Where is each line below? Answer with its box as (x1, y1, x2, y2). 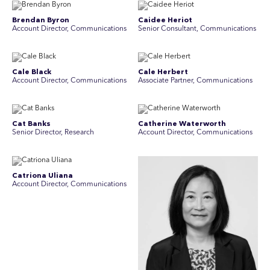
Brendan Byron (12, 17, 69, 24)
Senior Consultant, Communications (138, 25, 256, 33)
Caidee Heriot (138, 17, 192, 24)
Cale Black (12, 69, 51, 76)
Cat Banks (12, 121, 51, 128)
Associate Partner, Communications (138, 77, 253, 84)
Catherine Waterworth (138, 121, 226, 128)
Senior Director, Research (12, 129, 94, 136)
